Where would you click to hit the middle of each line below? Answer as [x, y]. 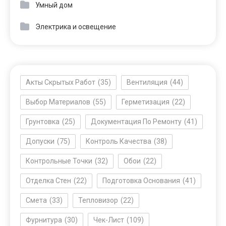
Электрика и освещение [76, 27]
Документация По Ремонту [136, 122]
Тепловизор [98, 201]
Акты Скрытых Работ [61, 82]
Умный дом [54, 5]
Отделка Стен [48, 181]
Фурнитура [44, 220]
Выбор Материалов [58, 102]
